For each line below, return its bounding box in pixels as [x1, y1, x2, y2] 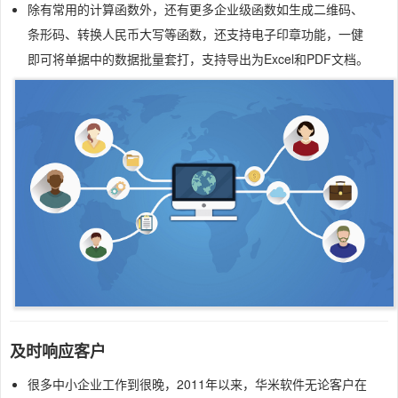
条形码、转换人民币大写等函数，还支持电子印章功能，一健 [28, 25, 363, 44]
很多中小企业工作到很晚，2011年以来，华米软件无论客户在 [28, 374, 367, 393]
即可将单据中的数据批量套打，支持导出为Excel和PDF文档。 [28, 50, 369, 68]
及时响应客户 [10, 338, 106, 362]
